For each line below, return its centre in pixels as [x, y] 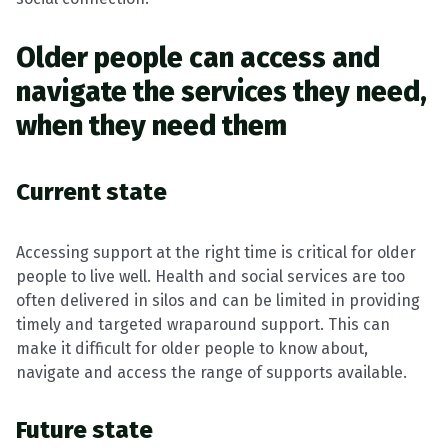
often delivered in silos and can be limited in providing [218, 300]
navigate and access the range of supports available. [211, 372]
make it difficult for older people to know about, [192, 348]
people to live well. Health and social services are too [210, 276]
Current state [91, 192]
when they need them [151, 125]
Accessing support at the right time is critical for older [216, 252]
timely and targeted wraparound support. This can [203, 324]
